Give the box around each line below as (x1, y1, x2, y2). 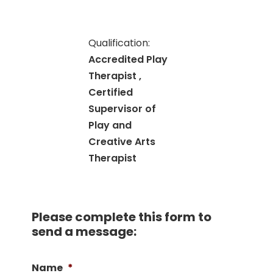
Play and (88, 118, 132, 132)
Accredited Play (88, 52, 168, 66)
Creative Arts (88, 135, 156, 149)
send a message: (31, 223, 136, 240)
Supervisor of (88, 102, 157, 116)
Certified (88, 85, 133, 99)
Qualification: (88, 36, 151, 50)
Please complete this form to (31, 208, 211, 225)
